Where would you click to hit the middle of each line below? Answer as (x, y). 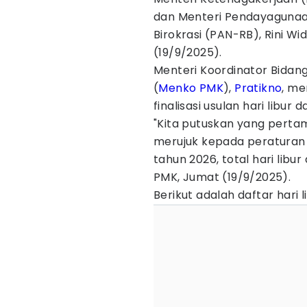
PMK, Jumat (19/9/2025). (222, 177)
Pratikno (258, 88)
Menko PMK (191, 88)
